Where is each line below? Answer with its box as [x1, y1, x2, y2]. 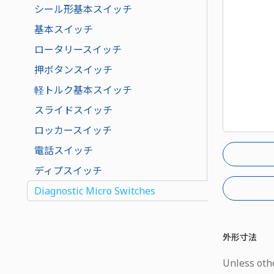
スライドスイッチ [34, 103, 113, 117]
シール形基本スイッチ [34, 2, 133, 16]
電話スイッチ [34, 143, 94, 157]
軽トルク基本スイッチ [34, 83, 133, 97]
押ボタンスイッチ [34, 62, 113, 76]
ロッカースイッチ [34, 123, 113, 137]
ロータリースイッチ [34, 42, 122, 56]
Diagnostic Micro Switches [34, 183, 156, 198]
